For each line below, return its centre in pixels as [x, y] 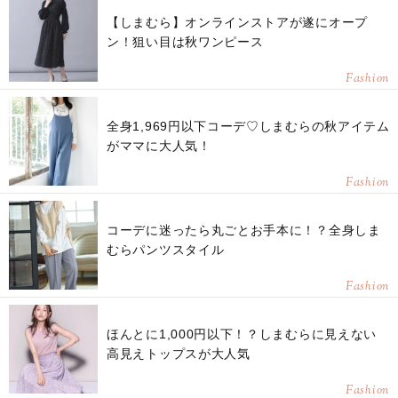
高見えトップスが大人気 [179, 354]
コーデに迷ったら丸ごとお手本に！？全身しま [244, 230]
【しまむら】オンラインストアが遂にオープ [237, 22]
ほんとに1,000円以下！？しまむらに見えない [242, 334]
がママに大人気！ [159, 146]
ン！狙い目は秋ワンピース [185, 42]
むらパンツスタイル [166, 250]
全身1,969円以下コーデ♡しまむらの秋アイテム [248, 126]
